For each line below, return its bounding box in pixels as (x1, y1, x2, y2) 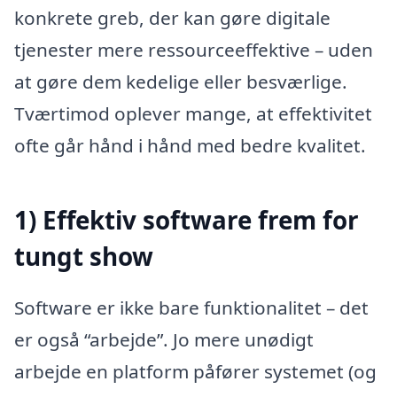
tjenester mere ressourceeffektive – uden (14, 37, 373, 63)
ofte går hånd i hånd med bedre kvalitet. (14, 133, 366, 159)
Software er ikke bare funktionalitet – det (14, 294, 369, 320)
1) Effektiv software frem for (14, 203, 359, 237)
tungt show (14, 239, 153, 274)
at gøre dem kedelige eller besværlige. (14, 69, 347, 95)
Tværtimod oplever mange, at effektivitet (14, 101, 372, 127)
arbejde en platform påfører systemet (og (14, 358, 377, 384)
